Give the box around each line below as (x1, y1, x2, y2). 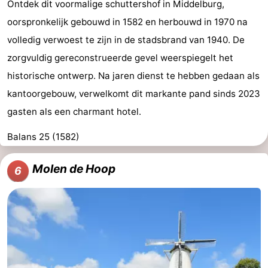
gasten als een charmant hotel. (7, 106, 141, 118)
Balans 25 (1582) (7, 131, 80, 143)
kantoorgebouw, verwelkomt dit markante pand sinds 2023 (7, 88, 260, 100)
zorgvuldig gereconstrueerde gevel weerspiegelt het (7, 52, 233, 64)
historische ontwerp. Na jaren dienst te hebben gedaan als (7, 70, 260, 82)
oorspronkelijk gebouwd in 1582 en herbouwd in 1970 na (7, 16, 248, 28)
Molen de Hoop (32, 162, 115, 176)
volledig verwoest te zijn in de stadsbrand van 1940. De (7, 34, 245, 46)
